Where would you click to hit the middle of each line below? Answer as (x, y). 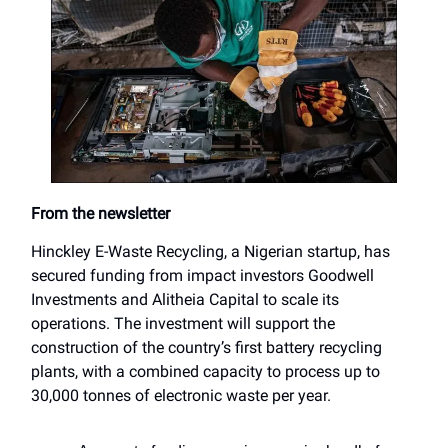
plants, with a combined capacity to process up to (205, 372)
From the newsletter (100, 214)
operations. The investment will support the (183, 324)
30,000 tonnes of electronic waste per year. (181, 396)
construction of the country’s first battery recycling (206, 348)
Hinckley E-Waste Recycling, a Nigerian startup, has (210, 252)
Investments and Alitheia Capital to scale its (185, 300)
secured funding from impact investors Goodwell (202, 276)
